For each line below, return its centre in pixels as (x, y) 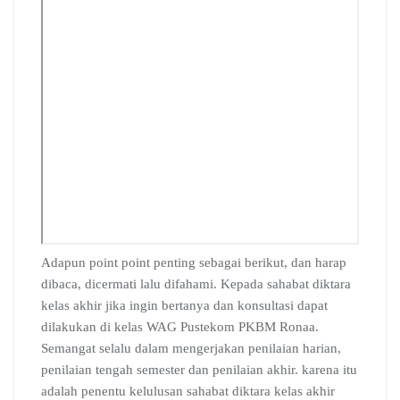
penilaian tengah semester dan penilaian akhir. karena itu (199, 369)
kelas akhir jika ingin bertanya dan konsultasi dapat (184, 305)
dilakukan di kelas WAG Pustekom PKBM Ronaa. (180, 326)
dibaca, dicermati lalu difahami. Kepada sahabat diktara (196, 283)
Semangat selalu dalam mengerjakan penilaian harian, (191, 348)
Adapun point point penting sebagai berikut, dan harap (194, 262)
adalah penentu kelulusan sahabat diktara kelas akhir (188, 391)
